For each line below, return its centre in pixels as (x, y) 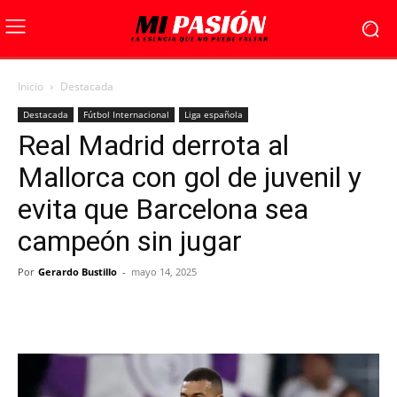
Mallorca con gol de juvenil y (190, 177)
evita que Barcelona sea (163, 209)
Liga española (214, 114)
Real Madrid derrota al (153, 145)
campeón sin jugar (130, 241)
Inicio (31, 86)
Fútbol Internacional (126, 114)
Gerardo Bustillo (78, 272)
